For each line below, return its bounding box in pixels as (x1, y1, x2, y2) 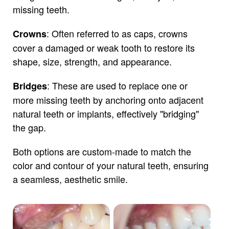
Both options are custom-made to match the (12, 145, 191, 158)
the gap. (12, 121, 46, 134)
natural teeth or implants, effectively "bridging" (12, 107, 199, 120)
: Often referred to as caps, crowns (46, 27, 188, 40)
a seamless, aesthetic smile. (12, 172, 128, 186)
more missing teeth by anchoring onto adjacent (12, 93, 203, 106)
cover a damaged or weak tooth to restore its (12, 41, 195, 54)
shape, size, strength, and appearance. (12, 55, 172, 68)
